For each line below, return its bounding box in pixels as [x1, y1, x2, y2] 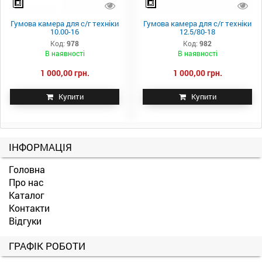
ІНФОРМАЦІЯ [9, 140, 72, 154]
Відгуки [9, 214, 42, 227]
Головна [9, 163, 45, 175]
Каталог [9, 188, 44, 201]
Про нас [9, 175, 44, 188]
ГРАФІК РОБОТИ [9, 239, 85, 253]
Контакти [9, 201, 50, 214]
